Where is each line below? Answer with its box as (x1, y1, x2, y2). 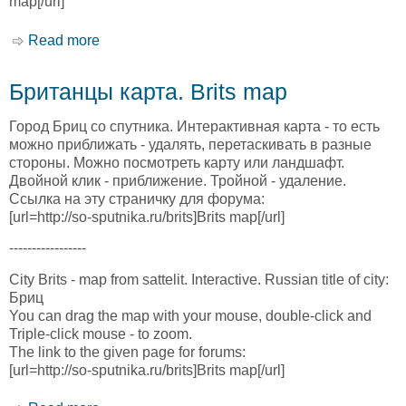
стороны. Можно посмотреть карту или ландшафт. (9, 155, 344, 171)
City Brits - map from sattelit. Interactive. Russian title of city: (9, 271, 389, 287)
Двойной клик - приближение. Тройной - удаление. (9, 173, 346, 189)
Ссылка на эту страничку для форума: (9, 191, 265, 208)
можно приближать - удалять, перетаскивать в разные (9, 137, 372, 153)
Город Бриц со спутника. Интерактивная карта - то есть (9, 119, 380, 135)
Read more (28, 32, 100, 48)
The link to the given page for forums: (9, 343, 246, 360)
